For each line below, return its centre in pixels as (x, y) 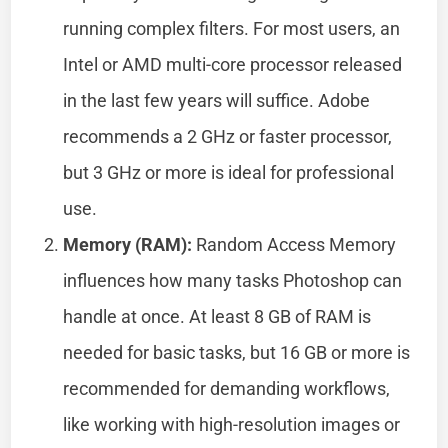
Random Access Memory (294, 244)
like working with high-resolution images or (232, 424)
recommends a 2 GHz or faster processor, (228, 136)
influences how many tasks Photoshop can (233, 280)
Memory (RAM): (128, 244)
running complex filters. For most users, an (232, 28)
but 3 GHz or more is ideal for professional (229, 172)
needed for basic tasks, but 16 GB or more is (237, 352)
